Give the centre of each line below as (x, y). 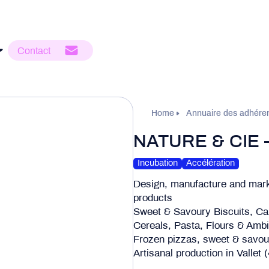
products (153, 199)
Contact (34, 51)
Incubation (158, 163)
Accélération (210, 163)
